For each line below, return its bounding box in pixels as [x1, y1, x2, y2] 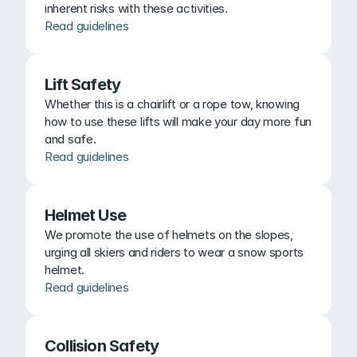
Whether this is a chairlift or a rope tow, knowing [45, 96, 300, 112]
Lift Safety [45, 75, 121, 94]
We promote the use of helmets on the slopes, [45, 227, 293, 242]
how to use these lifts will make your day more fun [45, 114, 312, 129]
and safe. [45, 131, 96, 147]
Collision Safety [45, 336, 159, 355]
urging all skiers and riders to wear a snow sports [45, 245, 304, 260]
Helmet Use [45, 206, 126, 225]
